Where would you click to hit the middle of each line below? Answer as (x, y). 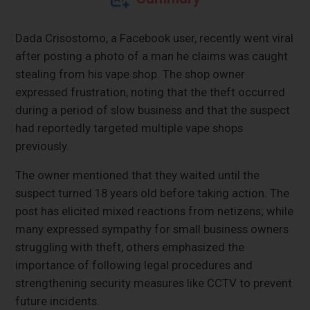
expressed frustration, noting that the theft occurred (151, 92)
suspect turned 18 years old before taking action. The (153, 193)
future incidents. (58, 301)
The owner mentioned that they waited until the (138, 175)
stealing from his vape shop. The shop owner (130, 74)
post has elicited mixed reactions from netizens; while (155, 211)
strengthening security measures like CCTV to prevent (154, 283)
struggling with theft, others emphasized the (130, 247)
